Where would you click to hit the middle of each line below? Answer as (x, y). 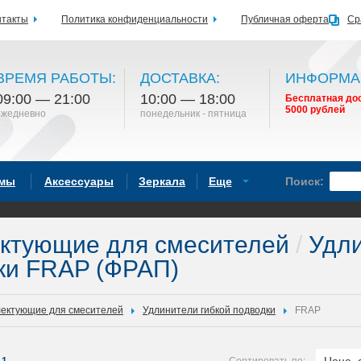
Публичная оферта (285, 19)
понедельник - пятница (193, 114)
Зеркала (162, 181)
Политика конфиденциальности (135, 19)
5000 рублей (315, 110)
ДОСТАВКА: (180, 78)
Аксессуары (79, 181)
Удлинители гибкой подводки (209, 310)
